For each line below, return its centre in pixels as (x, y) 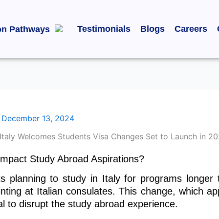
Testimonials (104, 29)
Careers (191, 29)
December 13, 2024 (38, 118)
